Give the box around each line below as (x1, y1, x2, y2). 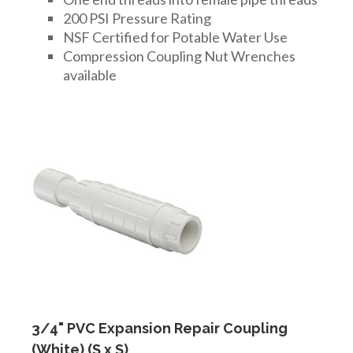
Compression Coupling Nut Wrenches (63, 46, 295, 65)
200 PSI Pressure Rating (63, 9, 211, 27)
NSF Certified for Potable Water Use (63, 28, 288, 46)
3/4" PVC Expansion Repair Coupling (32, 319, 288, 336)
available (63, 65, 117, 84)
